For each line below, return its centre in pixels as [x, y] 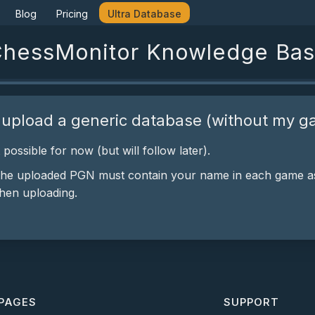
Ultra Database [144, 13]
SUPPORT [251, 302]
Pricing [72, 13]
